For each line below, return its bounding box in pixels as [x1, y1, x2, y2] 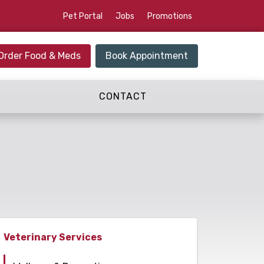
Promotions [147, 11, 192, 21]
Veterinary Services [4, 231, 102, 243]
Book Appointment [105, 49, 188, 61]
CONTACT [99, 90, 147, 102]
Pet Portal [62, 11, 103, 21]
